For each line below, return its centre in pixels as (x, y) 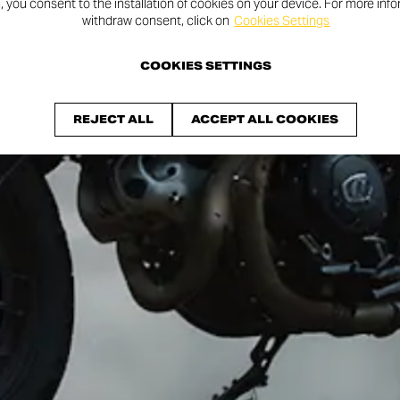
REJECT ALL (114, 119)
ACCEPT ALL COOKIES (265, 119)
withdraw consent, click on (156, 21)
